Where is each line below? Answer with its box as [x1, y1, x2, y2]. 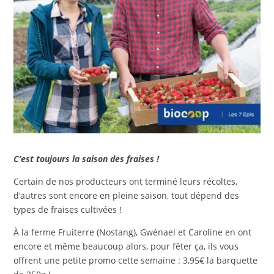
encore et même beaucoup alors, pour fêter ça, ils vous [13, 240, 239, 253]
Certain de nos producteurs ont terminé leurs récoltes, [13, 176, 238, 188]
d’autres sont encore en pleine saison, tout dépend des [13, 190, 240, 202]
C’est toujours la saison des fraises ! [13, 153, 160, 165]
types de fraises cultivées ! [13, 204, 122, 216]
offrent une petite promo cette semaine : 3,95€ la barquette [13, 254, 258, 267]
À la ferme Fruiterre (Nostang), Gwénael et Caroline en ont [13, 226, 252, 239]
